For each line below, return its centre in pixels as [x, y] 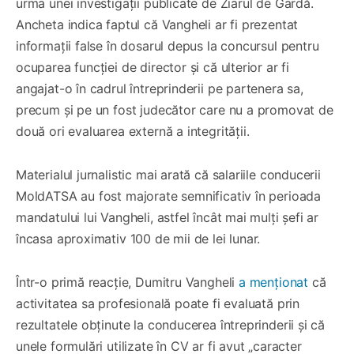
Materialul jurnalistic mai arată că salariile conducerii [168, 174]
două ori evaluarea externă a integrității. [133, 131]
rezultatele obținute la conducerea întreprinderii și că [171, 324]
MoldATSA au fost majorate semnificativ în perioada [169, 196]
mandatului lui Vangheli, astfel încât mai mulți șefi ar [168, 217]
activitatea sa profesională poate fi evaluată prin [158, 303]
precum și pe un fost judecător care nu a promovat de [175, 109]
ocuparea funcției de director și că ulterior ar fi [153, 67]
